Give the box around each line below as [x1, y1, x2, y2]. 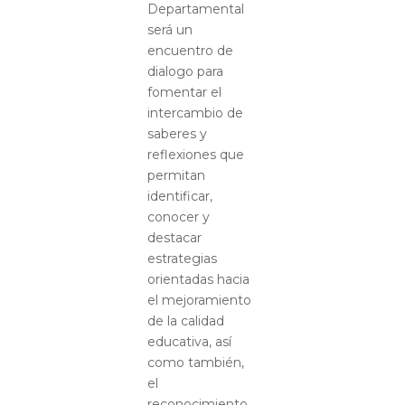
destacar [146, 229, 202, 246]
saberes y [146, 125, 207, 142]
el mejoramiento [146, 291, 251, 308]
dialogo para [146, 62, 223, 80]
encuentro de [146, 42, 233, 59]
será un [146, 21, 193, 38]
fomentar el [146, 83, 221, 100]
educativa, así [146, 333, 231, 350]
